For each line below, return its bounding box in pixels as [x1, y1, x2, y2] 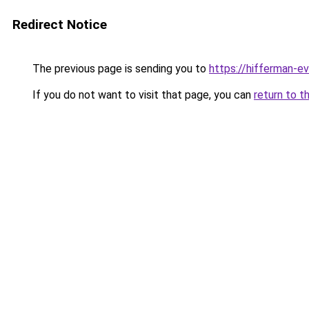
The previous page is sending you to [30, 62, 209, 75]
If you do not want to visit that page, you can [30, 88, 254, 101]
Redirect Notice [12, 17, 107, 32]
